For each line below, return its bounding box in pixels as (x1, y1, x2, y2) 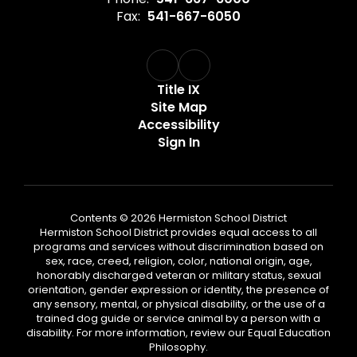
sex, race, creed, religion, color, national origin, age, (45, 253, 312, 269)
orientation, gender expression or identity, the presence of (28, 282, 329, 297)
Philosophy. (149, 339, 208, 355)
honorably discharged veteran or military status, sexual (36, 268, 321, 283)
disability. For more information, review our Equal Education (26, 325, 331, 340)
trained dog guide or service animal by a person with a (37, 311, 320, 326)
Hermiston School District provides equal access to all (40, 225, 317, 240)
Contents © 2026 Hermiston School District (70, 210, 287, 226)
